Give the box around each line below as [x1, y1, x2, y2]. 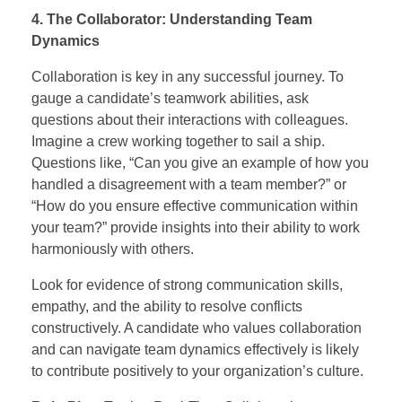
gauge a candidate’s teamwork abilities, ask [31, 90, 309, 106]
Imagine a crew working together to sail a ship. [31, 133, 325, 149]
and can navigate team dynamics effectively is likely [31, 341, 359, 357]
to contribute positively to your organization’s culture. [31, 363, 363, 379]
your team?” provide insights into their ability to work [31, 219, 360, 235]
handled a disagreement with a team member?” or [31, 176, 346, 192]
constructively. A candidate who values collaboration [31, 319, 362, 336]
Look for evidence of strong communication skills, [31, 276, 343, 293]
